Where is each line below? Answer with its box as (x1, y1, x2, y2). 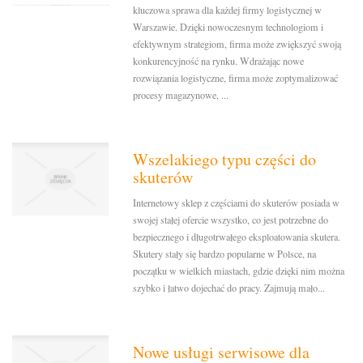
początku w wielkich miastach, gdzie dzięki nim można (133, 264, 345, 278)
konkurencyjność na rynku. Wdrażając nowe (133, 54, 305, 68)
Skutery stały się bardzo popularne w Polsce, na (133, 247, 317, 261)
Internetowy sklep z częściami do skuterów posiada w (133, 196, 340, 210)
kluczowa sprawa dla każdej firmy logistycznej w (133, 3, 322, 17)
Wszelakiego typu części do (133, 148, 317, 171)
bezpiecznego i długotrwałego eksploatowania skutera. (133, 230, 341, 244)
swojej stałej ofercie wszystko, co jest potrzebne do (133, 213, 329, 227)
